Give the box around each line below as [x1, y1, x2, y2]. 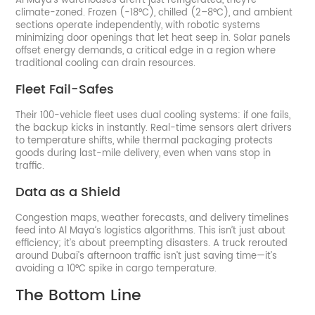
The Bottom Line [15, 282, 142, 309]
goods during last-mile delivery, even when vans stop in [15, 146, 271, 161]
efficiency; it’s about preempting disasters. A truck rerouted [15, 236, 288, 251]
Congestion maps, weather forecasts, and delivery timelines [15, 210, 290, 226]
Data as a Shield [15, 181, 121, 202]
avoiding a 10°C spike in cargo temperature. [15, 261, 217, 276]
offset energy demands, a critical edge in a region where [15, 43, 276, 58]
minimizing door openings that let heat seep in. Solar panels [15, 30, 291, 46]
